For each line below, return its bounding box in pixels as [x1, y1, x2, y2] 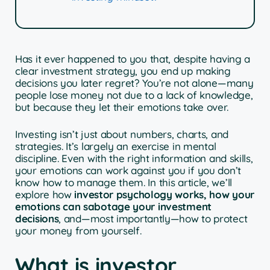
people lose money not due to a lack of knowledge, [15, 88, 253, 101]
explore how [15, 188, 72, 201]
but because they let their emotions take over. [15, 100, 228, 113]
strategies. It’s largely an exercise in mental [15, 140, 216, 153]
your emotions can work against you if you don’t [15, 164, 241, 177]
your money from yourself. [15, 224, 142, 237]
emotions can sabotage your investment [15, 200, 212, 213]
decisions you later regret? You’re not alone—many [15, 76, 254, 89]
